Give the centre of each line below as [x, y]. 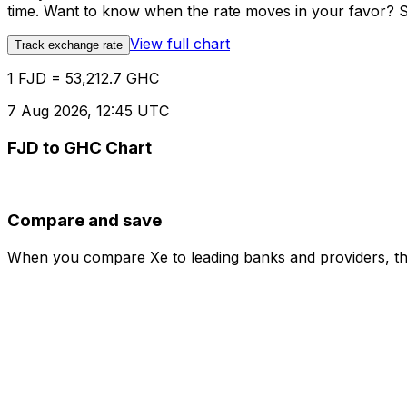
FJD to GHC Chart [79, 147]
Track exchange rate [69, 45]
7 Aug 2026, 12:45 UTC [88, 111]
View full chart [180, 44]
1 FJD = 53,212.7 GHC [83, 79]
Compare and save [84, 221]
